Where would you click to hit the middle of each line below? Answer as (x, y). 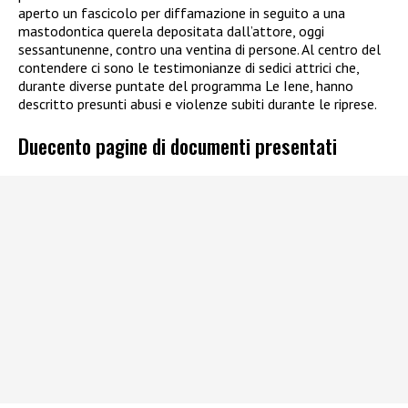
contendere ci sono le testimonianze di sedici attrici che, (189, 68)
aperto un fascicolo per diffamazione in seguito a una (182, 13)
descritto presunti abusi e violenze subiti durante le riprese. (198, 104)
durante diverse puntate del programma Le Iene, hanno (186, 86)
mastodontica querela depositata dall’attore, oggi (171, 31)
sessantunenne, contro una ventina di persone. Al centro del (199, 50)
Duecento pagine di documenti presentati (178, 145)
